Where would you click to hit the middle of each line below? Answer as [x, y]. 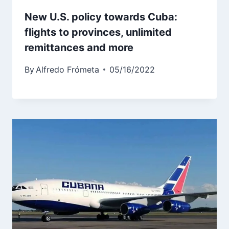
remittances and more [79, 47]
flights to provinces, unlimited [98, 32]
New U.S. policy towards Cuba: [101, 17]
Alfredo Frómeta [68, 69]
